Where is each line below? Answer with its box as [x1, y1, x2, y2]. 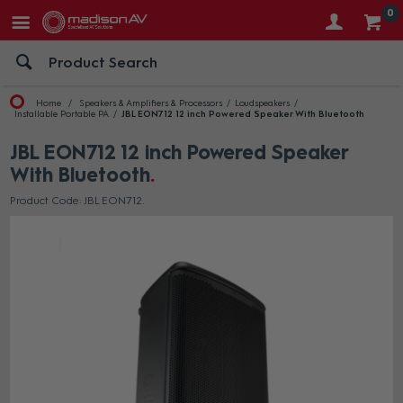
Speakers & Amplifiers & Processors [79, 97, 223, 109]
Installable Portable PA [14, 108, 110, 120]
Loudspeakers [235, 97, 291, 109]
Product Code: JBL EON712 [10, 194, 143, 207]
